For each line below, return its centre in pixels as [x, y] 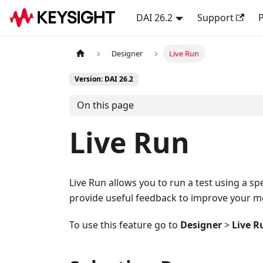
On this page [105, 105]
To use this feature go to [125, 225]
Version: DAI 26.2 [104, 79]
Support [215, 18]
